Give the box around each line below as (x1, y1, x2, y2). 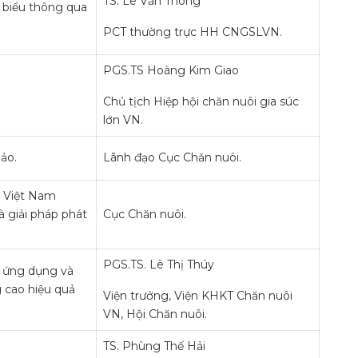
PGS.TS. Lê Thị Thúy (103, 257, 214, 272)
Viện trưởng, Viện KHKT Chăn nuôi (103, 288, 292, 303)
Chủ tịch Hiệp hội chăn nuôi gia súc (103, 94, 299, 109)
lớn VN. (103, 113, 143, 127)
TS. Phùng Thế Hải (103, 339, 205, 353)
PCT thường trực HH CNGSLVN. (103, 25, 282, 39)
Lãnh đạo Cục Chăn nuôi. (103, 150, 241, 165)
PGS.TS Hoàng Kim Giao (103, 63, 239, 78)
